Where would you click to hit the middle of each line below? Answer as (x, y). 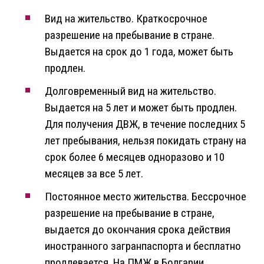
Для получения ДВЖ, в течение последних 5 (145, 124)
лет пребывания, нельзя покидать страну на (146, 141)
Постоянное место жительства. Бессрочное (146, 197)
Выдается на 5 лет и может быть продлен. (141, 108)
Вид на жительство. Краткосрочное (126, 19)
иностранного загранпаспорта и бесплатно (143, 246)
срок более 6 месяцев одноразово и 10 (135, 157)
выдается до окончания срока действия (138, 230)
